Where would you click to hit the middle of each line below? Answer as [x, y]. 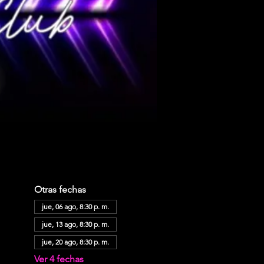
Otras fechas [60, 189]
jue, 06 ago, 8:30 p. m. [75, 207]
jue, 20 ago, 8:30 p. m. [75, 242]
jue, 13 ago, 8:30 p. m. [75, 224]
